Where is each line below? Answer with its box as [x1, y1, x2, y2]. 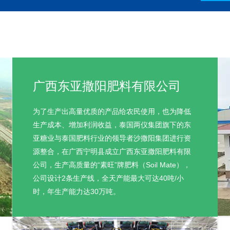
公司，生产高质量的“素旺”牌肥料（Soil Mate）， [33, 161, 190, 169]
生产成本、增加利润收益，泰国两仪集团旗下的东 [33, 121, 191, 129]
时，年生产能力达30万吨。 [33, 187, 120, 196]
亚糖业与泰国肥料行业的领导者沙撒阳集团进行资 [33, 134, 191, 143]
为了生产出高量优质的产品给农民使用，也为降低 [33, 107, 191, 116]
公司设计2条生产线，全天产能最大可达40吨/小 [33, 174, 184, 183]
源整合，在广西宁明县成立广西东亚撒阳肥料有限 [33, 147, 191, 156]
